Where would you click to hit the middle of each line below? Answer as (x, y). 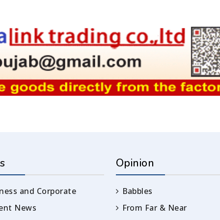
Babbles (137, 191)
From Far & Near (154, 208)
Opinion (135, 163)
